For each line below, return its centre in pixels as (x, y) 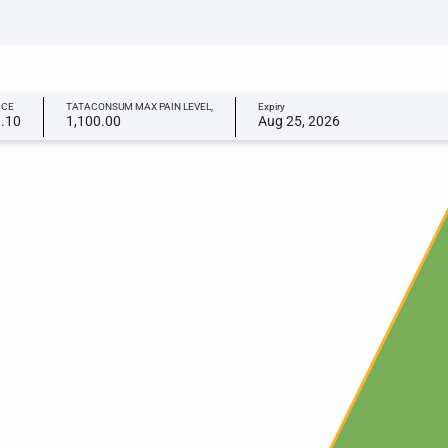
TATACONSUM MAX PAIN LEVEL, (139, 106)
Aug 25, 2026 (299, 120)
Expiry (271, 106)
